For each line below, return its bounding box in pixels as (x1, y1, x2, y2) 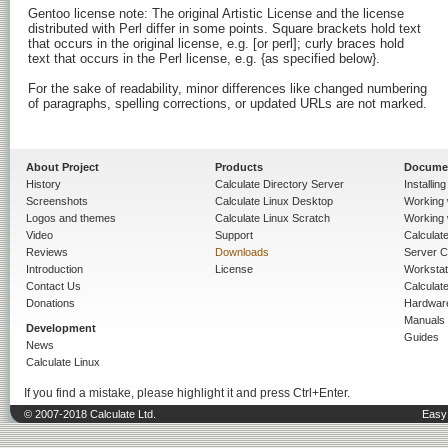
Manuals (404, 314, 445, 327)
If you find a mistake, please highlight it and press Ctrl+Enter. (24, 386, 350, 401)
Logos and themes (26, 212, 116, 225)
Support (215, 229, 253, 242)
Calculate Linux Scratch (215, 212, 330, 225)
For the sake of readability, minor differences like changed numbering (28, 81, 427, 97)
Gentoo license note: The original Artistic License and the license (28, 6, 404, 22)
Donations (26, 297, 75, 310)
